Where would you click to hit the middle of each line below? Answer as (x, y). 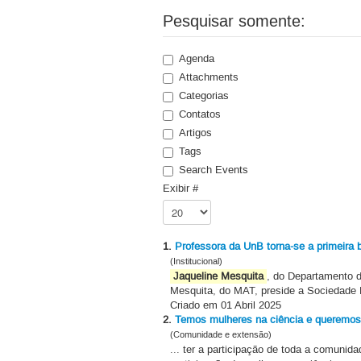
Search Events (214, 170)
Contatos (200, 114)
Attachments (209, 77)
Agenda (197, 58)
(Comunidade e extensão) (221, 335)
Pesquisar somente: (234, 21)
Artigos (195, 133)
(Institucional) (196, 261)
